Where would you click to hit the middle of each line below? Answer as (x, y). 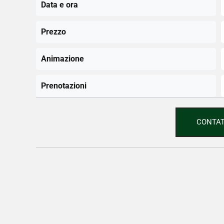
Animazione (62, 58)
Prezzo (53, 31)
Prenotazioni (64, 85)
